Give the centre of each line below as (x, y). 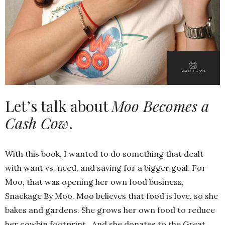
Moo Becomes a (160, 106)
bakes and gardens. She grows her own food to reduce (110, 210)
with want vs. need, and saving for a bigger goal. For (105, 167)
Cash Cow (37, 123)
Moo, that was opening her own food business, (94, 182)
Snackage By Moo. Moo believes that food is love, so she (111, 196)
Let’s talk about (58, 106)
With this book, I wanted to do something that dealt (104, 153)
